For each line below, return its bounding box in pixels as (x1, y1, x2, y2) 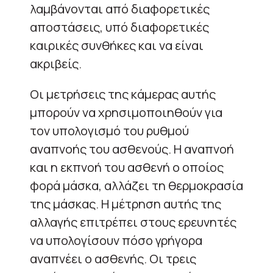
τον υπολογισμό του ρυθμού (30, 122, 189, 139)
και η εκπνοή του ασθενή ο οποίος (30, 159, 224, 175)
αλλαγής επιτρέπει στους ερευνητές (30, 214, 236, 230)
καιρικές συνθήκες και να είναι (30, 37, 204, 54)
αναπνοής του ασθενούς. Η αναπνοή (30, 141, 234, 157)
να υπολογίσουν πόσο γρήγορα (30, 232, 202, 249)
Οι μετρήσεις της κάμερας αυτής (30, 86, 216, 102)
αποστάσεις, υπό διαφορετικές (30, 19, 209, 35)
